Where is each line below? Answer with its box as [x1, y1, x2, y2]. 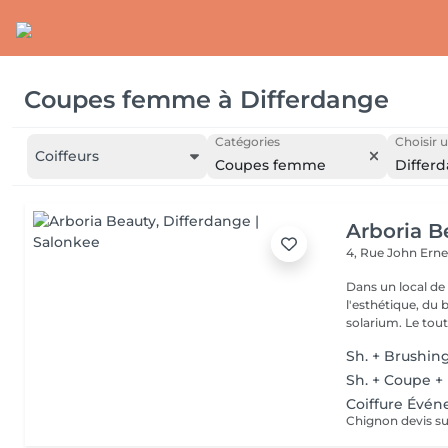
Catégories [215, 134, 280, 149]
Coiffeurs [35, 147, 99, 165]
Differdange [240, 84, 389, 114]
